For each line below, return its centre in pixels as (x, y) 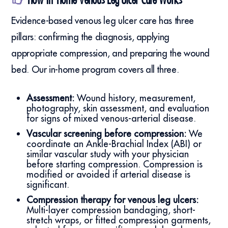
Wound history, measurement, (136, 98)
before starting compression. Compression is (115, 164)
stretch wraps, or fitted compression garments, (119, 220)
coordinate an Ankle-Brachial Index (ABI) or (114, 144)
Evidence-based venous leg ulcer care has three (103, 21)
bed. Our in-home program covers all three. (95, 70)
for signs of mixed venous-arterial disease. (111, 119)
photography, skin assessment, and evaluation (118, 108)
